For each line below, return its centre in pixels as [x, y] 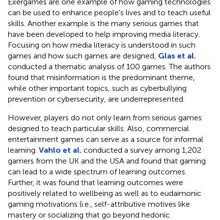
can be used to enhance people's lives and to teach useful [109, 12]
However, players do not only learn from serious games [105, 117]
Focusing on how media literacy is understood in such [102, 45]
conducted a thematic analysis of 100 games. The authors [109, 66]
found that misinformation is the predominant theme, [101, 77]
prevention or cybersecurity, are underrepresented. [96, 99]
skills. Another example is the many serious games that [103, 23]
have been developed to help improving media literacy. [104, 34]
